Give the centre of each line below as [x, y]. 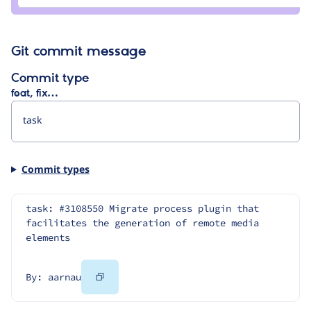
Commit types [55, 169]
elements [48, 238]
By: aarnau [53, 277]
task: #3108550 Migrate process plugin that [142, 209]
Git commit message [78, 52]
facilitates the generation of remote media [142, 223]
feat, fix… [34, 93]
